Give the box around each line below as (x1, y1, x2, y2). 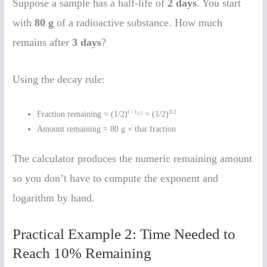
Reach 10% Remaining (13, 245, 152, 262)
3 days (72, 36, 102, 49)
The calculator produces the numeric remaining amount (13, 152, 253, 164)
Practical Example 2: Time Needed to (13, 226, 236, 243)
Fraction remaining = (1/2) (37, 109, 128, 119)
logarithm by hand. (13, 191, 95, 204)
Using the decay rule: (13, 73, 105, 86)
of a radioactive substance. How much (54, 17, 223, 29)
